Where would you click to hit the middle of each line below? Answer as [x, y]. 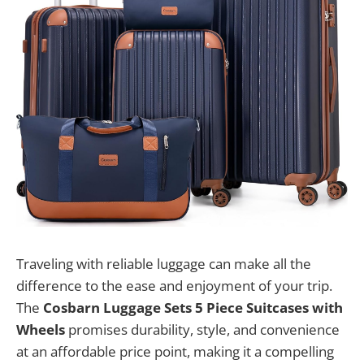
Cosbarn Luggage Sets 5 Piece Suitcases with [193, 308]
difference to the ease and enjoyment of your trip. [174, 286]
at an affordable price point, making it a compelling [175, 351]
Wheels [41, 329]
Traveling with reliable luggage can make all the [164, 264]
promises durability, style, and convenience [202, 329]
